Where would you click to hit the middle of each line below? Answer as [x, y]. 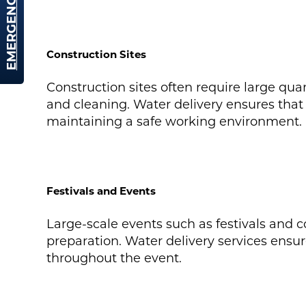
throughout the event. [114, 259]
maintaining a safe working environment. [174, 122]
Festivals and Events [101, 191]
